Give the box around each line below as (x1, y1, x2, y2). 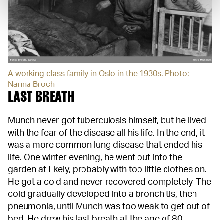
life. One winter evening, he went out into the (8, 153, 182, 162)
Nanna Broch (8, 80, 55, 88)
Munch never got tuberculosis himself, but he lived (8, 116, 206, 125)
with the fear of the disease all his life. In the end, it (8, 128, 205, 137)
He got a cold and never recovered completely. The (8, 177, 211, 187)
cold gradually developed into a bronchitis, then (8, 190, 197, 199)
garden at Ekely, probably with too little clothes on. (8, 165, 207, 174)
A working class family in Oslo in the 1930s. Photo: (8, 69, 190, 78)
